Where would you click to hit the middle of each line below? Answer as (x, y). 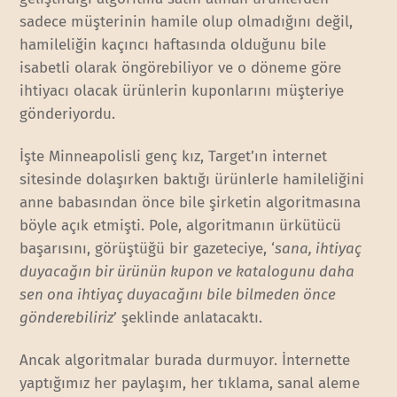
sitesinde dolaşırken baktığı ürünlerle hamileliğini (192, 179)
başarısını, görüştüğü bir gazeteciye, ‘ (148, 248)
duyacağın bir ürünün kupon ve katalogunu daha (187, 271)
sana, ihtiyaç (319, 248)
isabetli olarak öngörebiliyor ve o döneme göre (181, 67)
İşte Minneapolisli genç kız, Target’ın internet (174, 156)
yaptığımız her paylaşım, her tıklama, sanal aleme (190, 383)
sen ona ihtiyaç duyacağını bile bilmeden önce (178, 294)
